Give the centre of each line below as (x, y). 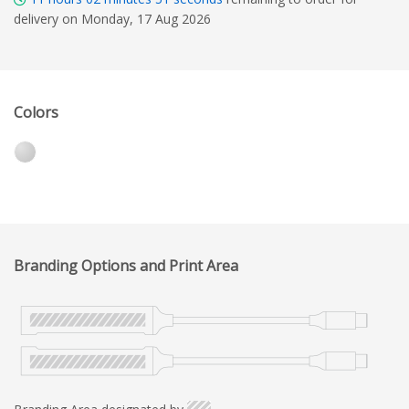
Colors (36, 112)
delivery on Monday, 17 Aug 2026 (112, 18)
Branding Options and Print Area (126, 265)
